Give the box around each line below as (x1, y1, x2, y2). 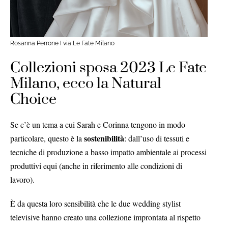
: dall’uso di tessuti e (124, 133, 189, 144)
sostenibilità (84, 132, 124, 145)
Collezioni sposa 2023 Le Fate (10, 59, 207, 78)
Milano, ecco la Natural (10, 74, 161, 94)
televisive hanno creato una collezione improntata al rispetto (10, 212, 201, 223)
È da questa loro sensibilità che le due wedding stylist (10, 198, 181, 209)
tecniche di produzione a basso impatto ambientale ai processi (10, 147, 207, 158)
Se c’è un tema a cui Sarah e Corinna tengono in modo (10, 119, 185, 130)
